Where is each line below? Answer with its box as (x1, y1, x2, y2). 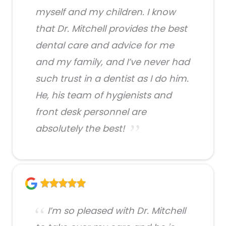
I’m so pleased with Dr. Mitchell (47, 204, 186, 217)
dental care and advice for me (35, 38, 174, 51)
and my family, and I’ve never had (35, 55, 190, 68)
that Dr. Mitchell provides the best (35, 22, 187, 35)
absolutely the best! (35, 122, 125, 135)
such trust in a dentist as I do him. (35, 72, 189, 85)
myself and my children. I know (35, 5, 176, 18)
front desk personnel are (35, 105, 146, 118)
